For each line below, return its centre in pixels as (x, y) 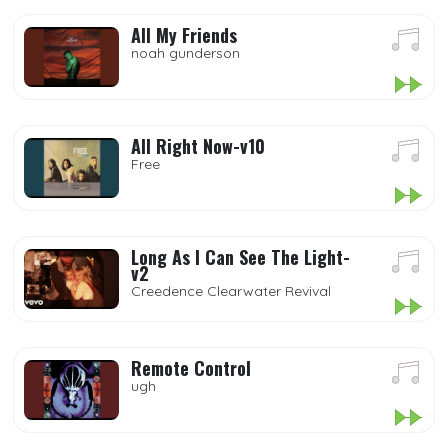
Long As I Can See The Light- (240, 257)
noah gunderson (185, 53)
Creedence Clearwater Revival (231, 291)
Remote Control (191, 368)
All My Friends (184, 35)
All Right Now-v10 (198, 146)
